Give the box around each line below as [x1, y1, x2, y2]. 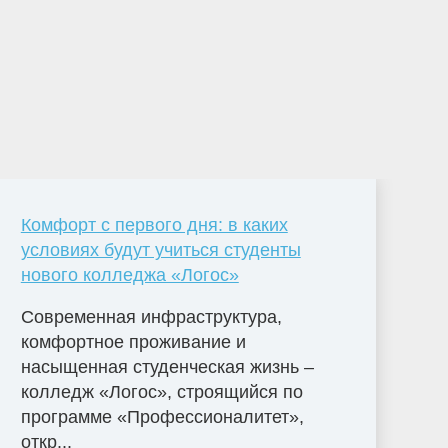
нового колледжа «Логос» [20, 264, 239, 285]
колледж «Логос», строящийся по [20, 381, 303, 402]
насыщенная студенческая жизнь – [20, 356, 314, 377]
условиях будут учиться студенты [20, 239, 301, 260]
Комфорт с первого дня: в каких [20, 214, 288, 235]
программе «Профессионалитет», [20, 406, 304, 427]
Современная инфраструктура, [20, 306, 282, 327]
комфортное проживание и [20, 331, 246, 352]
